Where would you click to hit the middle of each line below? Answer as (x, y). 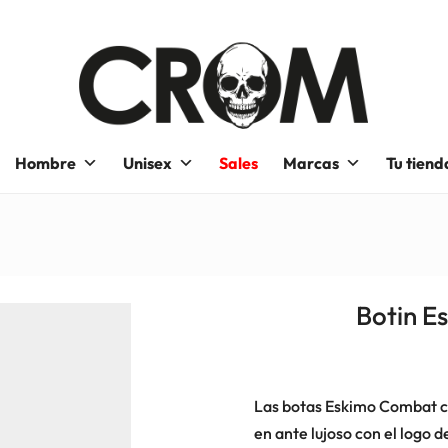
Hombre (45, 163)
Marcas (310, 163)
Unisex (147, 163)
